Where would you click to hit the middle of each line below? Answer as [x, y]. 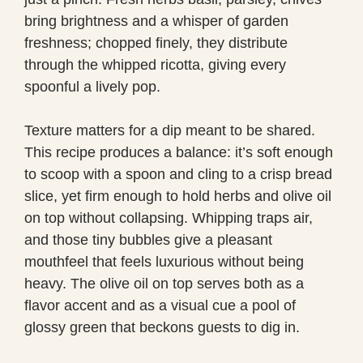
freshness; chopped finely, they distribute [156, 43]
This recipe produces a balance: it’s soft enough [179, 152]
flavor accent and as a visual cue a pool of [160, 305]
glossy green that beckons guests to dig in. [162, 327]
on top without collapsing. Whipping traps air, [169, 218]
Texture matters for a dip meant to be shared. [170, 130]
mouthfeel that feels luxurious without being [164, 261]
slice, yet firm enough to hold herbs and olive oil [178, 196]
